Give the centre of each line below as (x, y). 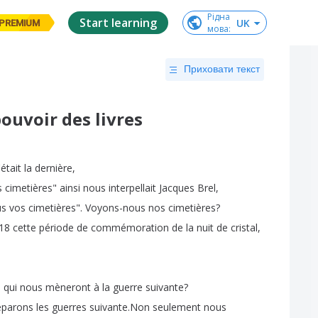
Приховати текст (222, 69)
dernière (54, 168)
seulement (177, 307)
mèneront (68, 287)
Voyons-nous (115, 207)
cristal (244, 227)
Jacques (177, 187)
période (56, 227)
